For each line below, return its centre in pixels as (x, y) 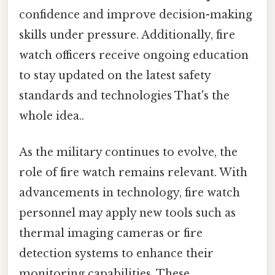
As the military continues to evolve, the (128, 152)
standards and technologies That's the (124, 95)
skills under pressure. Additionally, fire (127, 35)
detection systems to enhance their (116, 253)
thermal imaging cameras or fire (111, 233)
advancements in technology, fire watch (130, 192)
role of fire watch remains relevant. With (133, 172)
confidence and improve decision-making (136, 14)
